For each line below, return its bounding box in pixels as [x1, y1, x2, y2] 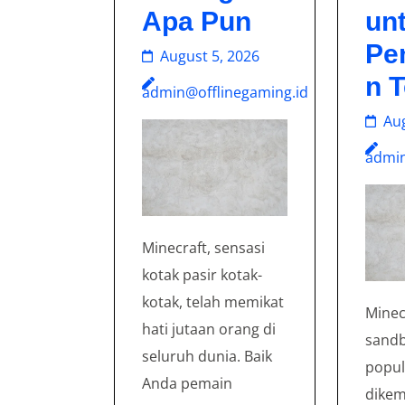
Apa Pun [142, 6, 251, 36]
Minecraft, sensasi [142, 238, 265, 259]
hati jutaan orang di [142, 319, 276, 340]
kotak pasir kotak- [142, 265, 262, 286]
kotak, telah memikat [142, 292, 284, 313]
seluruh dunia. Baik [142, 346, 272, 367]
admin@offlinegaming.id [142, 82, 308, 102]
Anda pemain [142, 373, 232, 394]
